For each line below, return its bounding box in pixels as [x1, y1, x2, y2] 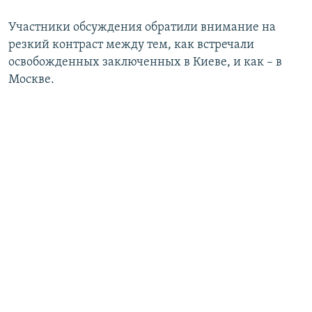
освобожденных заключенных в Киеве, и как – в [8, 56, 282, 70]
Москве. [8, 73, 54, 87]
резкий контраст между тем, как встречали [8, 38, 254, 52]
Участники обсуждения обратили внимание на [8, 21, 276, 35]
